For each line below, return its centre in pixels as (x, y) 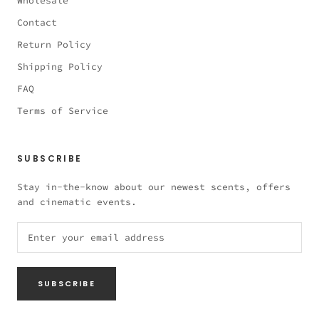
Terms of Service (63, 110)
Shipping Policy (60, 66)
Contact (37, 22)
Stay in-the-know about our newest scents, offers (154, 187)
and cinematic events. (77, 202)
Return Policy (54, 44)
